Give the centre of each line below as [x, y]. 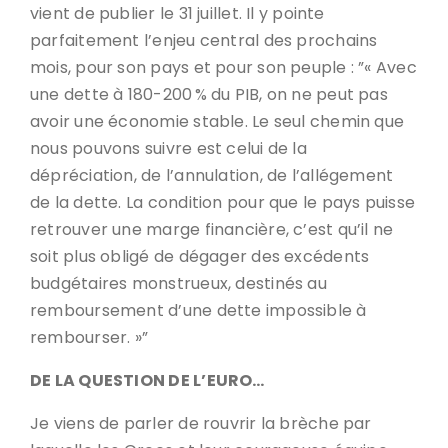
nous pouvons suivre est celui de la [168, 148]
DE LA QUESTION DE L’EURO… [147, 380]
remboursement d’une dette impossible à [198, 310]
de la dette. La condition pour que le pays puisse [223, 202]
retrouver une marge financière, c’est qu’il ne [212, 229]
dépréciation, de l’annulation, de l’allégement [212, 175]
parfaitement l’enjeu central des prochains [204, 40]
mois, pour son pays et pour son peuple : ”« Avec [223, 67]
